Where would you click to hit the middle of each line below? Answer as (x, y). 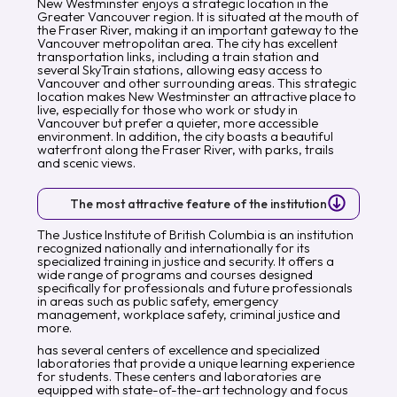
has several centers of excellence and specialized (179, 350)
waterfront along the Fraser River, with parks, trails (186, 149)
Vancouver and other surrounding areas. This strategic (197, 83)
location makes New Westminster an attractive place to (197, 96)
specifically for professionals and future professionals (195, 288)
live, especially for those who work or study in (168, 109)
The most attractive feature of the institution (198, 203)
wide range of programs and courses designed (175, 274)
